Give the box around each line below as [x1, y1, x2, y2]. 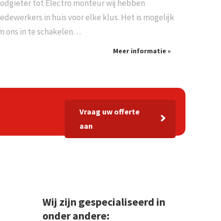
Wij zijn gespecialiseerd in [42, 195, 165, 209]
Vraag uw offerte [79, 106, 140, 116]
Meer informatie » [112, 46, 171, 56]
